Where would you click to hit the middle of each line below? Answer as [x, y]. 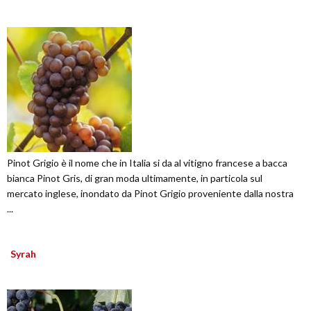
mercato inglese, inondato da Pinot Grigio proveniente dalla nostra [150, 194]
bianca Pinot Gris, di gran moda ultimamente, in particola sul [135, 178]
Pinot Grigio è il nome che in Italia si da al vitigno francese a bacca [147, 163]
